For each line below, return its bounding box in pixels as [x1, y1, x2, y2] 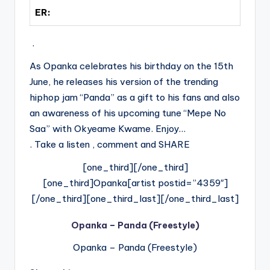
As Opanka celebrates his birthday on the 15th [30, 60, 233, 72]
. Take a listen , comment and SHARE [30, 139, 190, 150]
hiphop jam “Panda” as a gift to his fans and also [30, 92, 240, 103]
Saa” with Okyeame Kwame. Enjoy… [30, 123, 186, 134]
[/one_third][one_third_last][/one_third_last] [31, 193, 239, 204]
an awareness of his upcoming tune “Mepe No [30, 107, 226, 119]
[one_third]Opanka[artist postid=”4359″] [42, 177, 228, 189]
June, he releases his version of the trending [30, 76, 218, 87]
